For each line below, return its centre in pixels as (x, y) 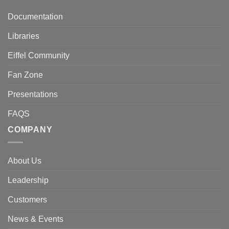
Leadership (28, 180)
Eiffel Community (39, 56)
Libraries (24, 36)
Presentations (33, 95)
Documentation (35, 17)
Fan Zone (25, 75)
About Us (25, 161)
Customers (27, 199)
